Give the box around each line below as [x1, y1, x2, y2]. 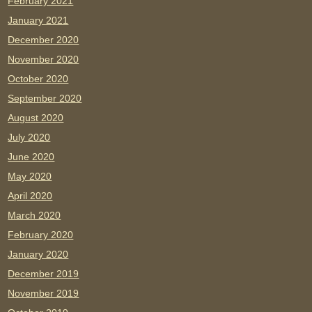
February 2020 [8, 229, 74, 241]
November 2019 [8, 288, 79, 299]
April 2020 [8, 190, 53, 202]
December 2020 [8, 34, 79, 46]
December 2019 [8, 268, 79, 280]
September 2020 [8, 93, 82, 104]
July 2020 [8, 132, 51, 143]
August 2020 [8, 112, 64, 124]
